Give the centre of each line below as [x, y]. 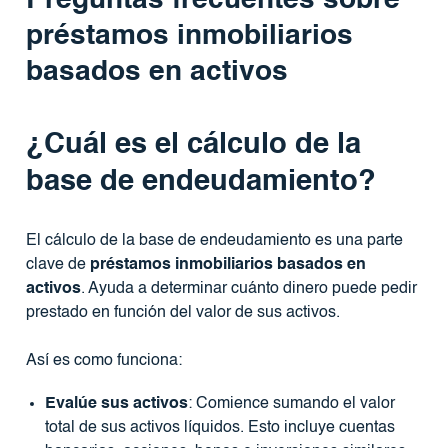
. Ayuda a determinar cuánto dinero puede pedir [248, 289]
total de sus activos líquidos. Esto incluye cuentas [219, 427]
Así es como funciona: [103, 361]
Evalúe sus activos [116, 403]
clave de [57, 265]
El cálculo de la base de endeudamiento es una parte [214, 241]
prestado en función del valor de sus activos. [182, 313]
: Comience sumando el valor [291, 403]
